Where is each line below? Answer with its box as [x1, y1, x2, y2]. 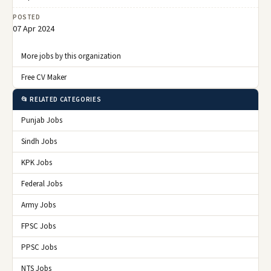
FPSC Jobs [21, 221, 56, 232]
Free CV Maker [21, 72, 67, 83]
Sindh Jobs [21, 136, 57, 148]
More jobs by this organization [21, 51, 121, 62]
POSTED [13, 13, 41, 22]
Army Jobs [21, 200, 56, 211]
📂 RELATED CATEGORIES [21, 95, 102, 105]
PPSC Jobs [21, 242, 57, 253]
